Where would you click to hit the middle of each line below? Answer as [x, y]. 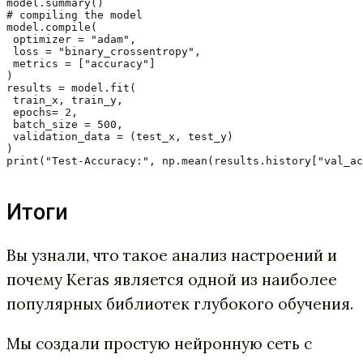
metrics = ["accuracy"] [81, 63]
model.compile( [52, 27]
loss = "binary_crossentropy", [104, 51]
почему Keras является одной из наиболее [172, 280]
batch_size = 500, [65, 124]
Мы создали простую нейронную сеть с [159, 344]
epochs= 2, [42, 112]
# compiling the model [75, 15]
